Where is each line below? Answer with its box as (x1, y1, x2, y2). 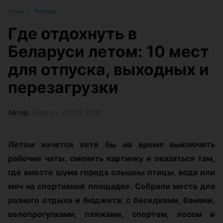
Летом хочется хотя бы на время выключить (8, 139, 215, 149)
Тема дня (33, 7, 57, 14)
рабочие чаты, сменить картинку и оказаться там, (8, 153, 215, 163)
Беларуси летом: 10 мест (8, 42, 209, 61)
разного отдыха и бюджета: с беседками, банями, (8, 195, 215, 205)
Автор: (8, 108, 32, 116)
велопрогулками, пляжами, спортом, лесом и (8, 209, 215, 219)
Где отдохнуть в (8, 24, 137, 43)
